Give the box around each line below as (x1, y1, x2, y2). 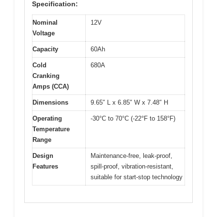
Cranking (32, 72, 60, 80)
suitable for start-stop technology (91, 173, 183, 181)
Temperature (32, 125, 70, 133)
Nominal (32, 19, 58, 27)
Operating (32, 115, 62, 123)
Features (32, 163, 58, 170)
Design (32, 152, 53, 160)
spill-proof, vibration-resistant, (91, 163, 173, 170)
